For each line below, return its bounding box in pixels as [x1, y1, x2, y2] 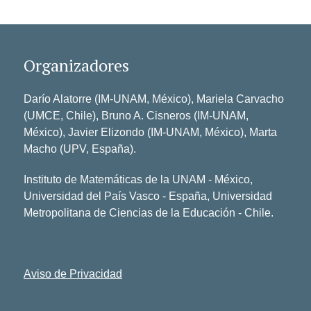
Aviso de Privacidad [24, 268, 122, 280]
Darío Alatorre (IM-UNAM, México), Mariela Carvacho [24, 93, 284, 106]
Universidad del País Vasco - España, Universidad [24, 190, 272, 203]
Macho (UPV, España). [24, 143, 136, 155]
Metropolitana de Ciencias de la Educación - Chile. [24, 207, 274, 219]
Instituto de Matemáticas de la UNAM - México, [24, 174, 253, 186]
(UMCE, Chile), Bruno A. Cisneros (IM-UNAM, [24, 110, 249, 122]
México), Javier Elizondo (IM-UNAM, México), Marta [24, 126, 277, 139]
